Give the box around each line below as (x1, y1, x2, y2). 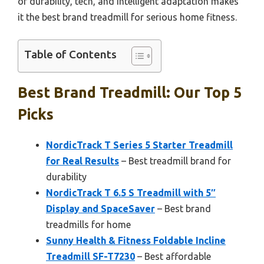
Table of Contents (24, 48, 117, 61)
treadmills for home (46, 219, 131, 230)
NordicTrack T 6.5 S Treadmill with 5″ (46, 187, 216, 199)
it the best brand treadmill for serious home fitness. (18, 12, 237, 23)
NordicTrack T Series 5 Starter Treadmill (46, 140, 233, 151)
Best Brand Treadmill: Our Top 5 (18, 84, 242, 101)
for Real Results (46, 156, 119, 167)
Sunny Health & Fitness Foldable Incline (46, 235, 226, 246)
